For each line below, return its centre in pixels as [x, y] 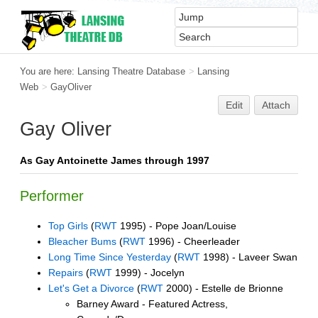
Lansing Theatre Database [131, 71]
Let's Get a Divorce [91, 289]
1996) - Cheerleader [193, 242]
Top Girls [68, 226]
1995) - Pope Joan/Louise [177, 226]
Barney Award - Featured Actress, [152, 304]
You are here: [49, 71]
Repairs [66, 273]
